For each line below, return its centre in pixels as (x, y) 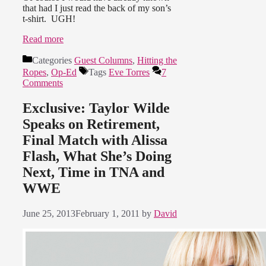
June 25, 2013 (49, 214)
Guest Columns (103, 61)
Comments (43, 83)
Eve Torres (129, 72)
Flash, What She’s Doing (97, 156)
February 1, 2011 (107, 214)
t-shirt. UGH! (49, 19)
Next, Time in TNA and (94, 172)
